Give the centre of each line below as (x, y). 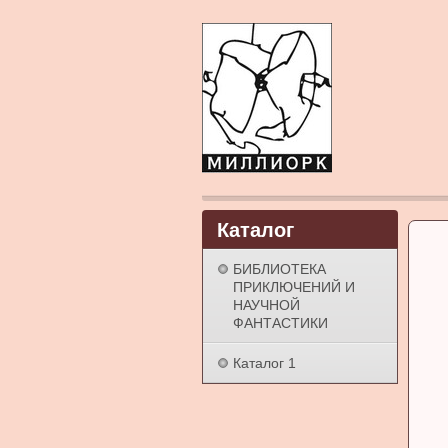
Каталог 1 (264, 363)
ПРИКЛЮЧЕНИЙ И (294, 287)
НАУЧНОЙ (266, 305)
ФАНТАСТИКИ (280, 323)
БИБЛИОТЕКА (279, 269)
